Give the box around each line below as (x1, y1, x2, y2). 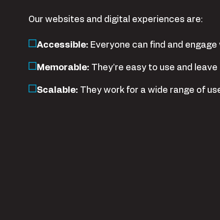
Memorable (37, 63, 87, 73)
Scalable (37, 86, 76, 95)
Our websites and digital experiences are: (28, 15, 205, 25)
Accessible (37, 41, 86, 50)
